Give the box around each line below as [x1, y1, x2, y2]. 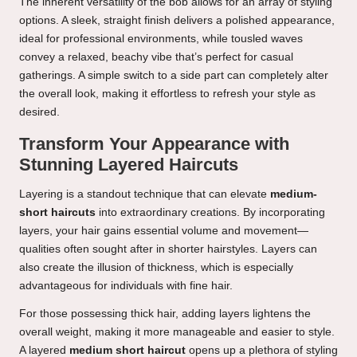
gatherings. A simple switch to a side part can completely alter [19, 69, 328, 81]
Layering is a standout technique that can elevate [19, 187, 270, 200]
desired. [19, 105, 60, 118]
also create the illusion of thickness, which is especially [19, 261, 293, 273]
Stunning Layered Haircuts [19, 154, 238, 175]
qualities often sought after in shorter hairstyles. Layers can [19, 242, 317, 255]
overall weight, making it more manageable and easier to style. [19, 325, 335, 338]
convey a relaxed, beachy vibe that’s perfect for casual [19, 50, 293, 63]
